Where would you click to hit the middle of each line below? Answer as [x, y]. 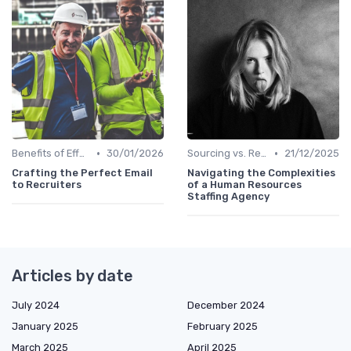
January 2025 [45, 326]
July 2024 [36, 305]
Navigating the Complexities [261, 173]
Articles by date [72, 276]
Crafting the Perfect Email [82, 173]
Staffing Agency [228, 196]
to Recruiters [47, 185]
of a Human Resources [244, 185]
